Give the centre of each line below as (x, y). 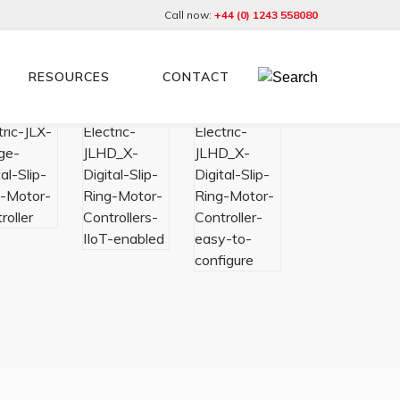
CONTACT (196, 77)
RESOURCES (69, 77)
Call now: (189, 15)
